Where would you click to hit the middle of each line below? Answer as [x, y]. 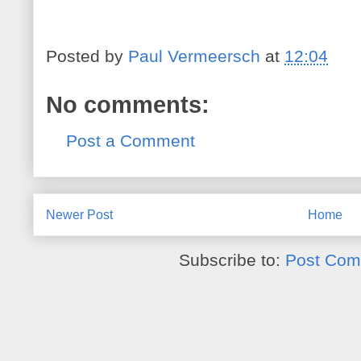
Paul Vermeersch [194, 56]
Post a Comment [131, 141]
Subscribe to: [232, 260]
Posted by [87, 56]
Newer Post [79, 214]
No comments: [128, 105]
